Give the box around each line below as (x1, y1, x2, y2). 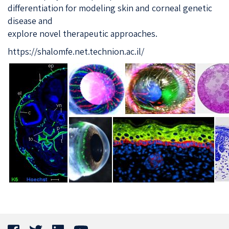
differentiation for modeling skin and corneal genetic (8, 2, 212, 14)
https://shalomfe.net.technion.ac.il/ (8, 45, 144, 57)
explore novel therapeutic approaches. (8, 27, 157, 39)
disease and (8, 14, 53, 27)
